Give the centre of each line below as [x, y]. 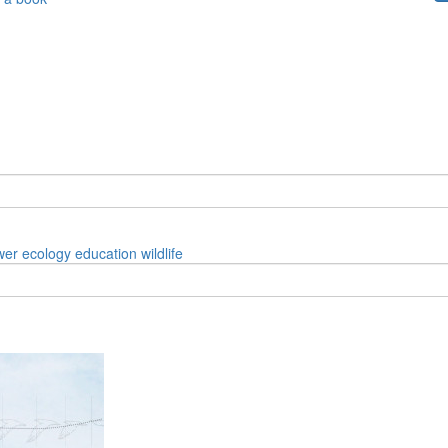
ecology [46, 252]
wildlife [162, 252]
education [106, 252]
